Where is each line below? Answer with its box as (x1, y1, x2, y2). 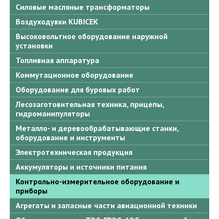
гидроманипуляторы (16, 109, 90, 119)
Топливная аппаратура (16, 55, 99, 66)
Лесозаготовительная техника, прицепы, (16, 99, 164, 109)
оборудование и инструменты (16, 132, 125, 143)
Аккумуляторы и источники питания (16, 162, 147, 172)
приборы (16, 186, 47, 196)
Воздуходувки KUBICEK (16, 17, 98, 27)
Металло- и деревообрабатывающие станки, (16, 123, 178, 133)
